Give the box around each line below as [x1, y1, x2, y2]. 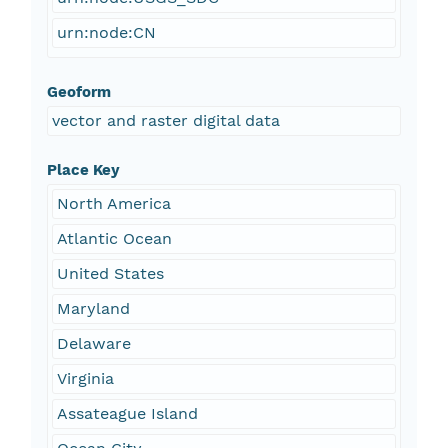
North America [56, 194, 171, 214]
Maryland [56, 299, 130, 319]
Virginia [56, 369, 114, 389]
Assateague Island [56, 404, 198, 424]
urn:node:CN [56, 23, 156, 43]
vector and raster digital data [51, 111, 280, 131]
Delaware [56, 334, 131, 354]
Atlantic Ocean [56, 229, 172, 249]
